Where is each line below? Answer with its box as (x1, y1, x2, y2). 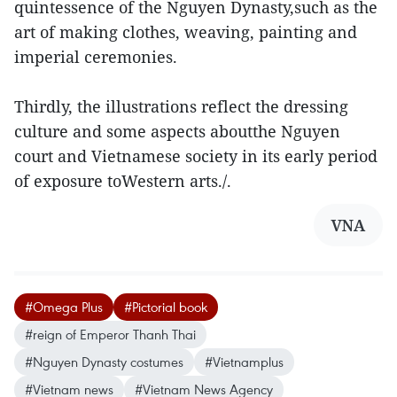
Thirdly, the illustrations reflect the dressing (14, 96, 348, 117)
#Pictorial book (124, 298, 207, 315)
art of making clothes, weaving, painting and (14, 21, 357, 43)
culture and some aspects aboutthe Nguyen (14, 121, 340, 142)
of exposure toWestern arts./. (14, 170, 231, 191)
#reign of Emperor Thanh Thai (25, 325, 196, 343)
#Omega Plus (25, 298, 103, 315)
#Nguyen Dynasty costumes (25, 353, 183, 370)
